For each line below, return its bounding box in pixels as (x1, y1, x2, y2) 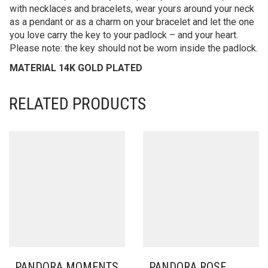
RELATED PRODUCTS (9, 93, 146, 114)
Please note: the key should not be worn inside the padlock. (10, 42, 258, 54)
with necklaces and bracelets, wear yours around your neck (10, 2, 254, 14)
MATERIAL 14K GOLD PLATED (10, 62, 145, 74)
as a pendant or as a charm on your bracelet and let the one (10, 16, 254, 28)
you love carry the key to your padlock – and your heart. (10, 29, 238, 41)
